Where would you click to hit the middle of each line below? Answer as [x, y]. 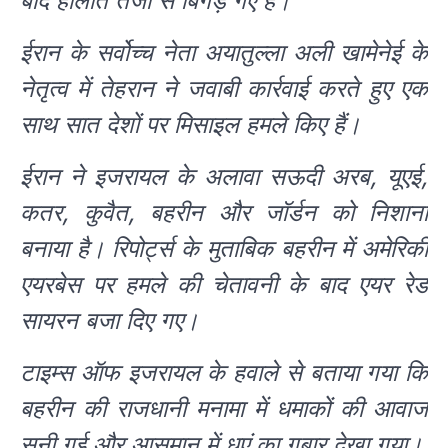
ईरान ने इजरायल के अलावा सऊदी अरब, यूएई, [224, 176]
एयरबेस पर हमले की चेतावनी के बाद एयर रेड [224, 284]
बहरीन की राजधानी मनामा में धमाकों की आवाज [224, 408]
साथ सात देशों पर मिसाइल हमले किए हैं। [190, 124]
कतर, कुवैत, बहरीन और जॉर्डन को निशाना [224, 212]
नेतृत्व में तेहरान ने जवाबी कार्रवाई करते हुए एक [224, 88]
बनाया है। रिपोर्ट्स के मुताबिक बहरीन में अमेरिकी [224, 248]
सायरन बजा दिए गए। [109, 320]
